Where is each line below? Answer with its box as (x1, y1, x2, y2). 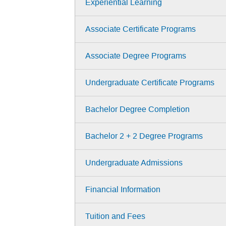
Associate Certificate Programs (85, 25, 196, 34)
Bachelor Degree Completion (85, 105, 190, 114)
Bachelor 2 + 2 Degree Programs (85, 132, 203, 141)
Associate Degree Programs (85, 51, 186, 61)
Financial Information (85, 185, 160, 194)
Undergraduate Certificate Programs (85, 78, 214, 87)
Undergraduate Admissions (85, 158, 183, 167)
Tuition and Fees (85, 212, 145, 221)
